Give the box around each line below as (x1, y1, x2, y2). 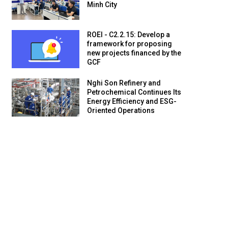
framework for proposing (87, 41, 172, 50)
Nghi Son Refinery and (87, 80, 161, 89)
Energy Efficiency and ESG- (87, 99, 177, 107)
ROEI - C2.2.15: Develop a (87, 32, 170, 41)
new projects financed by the (87, 50, 181, 59)
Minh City (87, 2, 117, 11)
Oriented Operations (87, 108, 155, 117)
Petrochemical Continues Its (87, 90, 181, 98)
